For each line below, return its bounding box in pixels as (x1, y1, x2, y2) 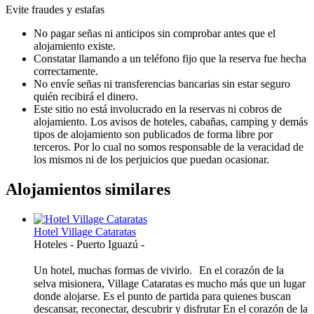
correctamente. (34, 64, 98, 77)
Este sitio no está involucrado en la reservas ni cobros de (34, 102, 282, 115)
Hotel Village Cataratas (34, 225, 136, 238)
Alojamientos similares (6, 179, 170, 198)
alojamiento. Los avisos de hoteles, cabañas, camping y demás (34, 115, 308, 128)
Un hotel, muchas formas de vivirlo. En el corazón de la (34, 264, 284, 276)
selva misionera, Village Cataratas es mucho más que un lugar (34, 277, 306, 289)
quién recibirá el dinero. (34, 90, 138, 102)
